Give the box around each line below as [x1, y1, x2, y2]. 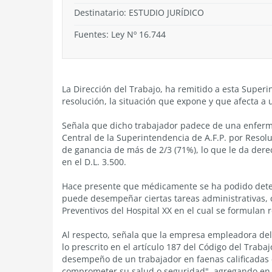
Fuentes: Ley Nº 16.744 [74, 29, 166, 40]
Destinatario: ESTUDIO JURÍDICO [74, 7, 204, 18]
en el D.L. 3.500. [62, 156, 126, 168]
